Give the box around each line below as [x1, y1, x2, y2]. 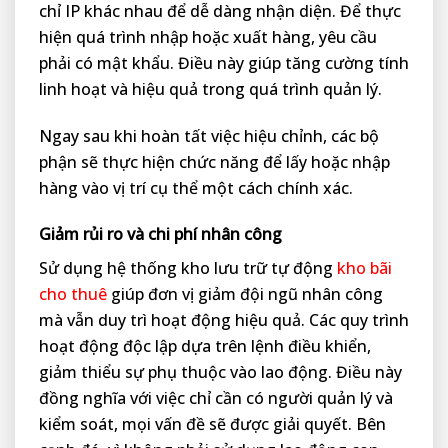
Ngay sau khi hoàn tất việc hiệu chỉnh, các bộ [39, 124, 379, 147]
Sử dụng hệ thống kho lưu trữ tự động [39, 257, 337, 280]
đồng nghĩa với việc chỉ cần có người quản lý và [39, 387, 393, 410]
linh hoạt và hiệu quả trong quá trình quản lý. [39, 77, 382, 100]
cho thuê [39, 283, 107, 306]
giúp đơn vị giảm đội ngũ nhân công [107, 283, 383, 306]
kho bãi [337, 257, 392, 280]
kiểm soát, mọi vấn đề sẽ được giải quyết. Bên [39, 413, 386, 436]
